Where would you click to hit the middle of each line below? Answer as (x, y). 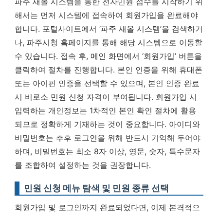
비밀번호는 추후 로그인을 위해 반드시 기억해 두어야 (108, 138)
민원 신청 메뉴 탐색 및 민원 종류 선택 (96, 188)
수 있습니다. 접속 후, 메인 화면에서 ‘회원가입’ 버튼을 (108, 56)
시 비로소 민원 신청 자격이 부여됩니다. (84, 97)
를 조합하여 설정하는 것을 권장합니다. (83, 165)
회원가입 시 (175, 97)
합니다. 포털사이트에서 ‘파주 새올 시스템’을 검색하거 (109, 29)
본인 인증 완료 (174, 83)
